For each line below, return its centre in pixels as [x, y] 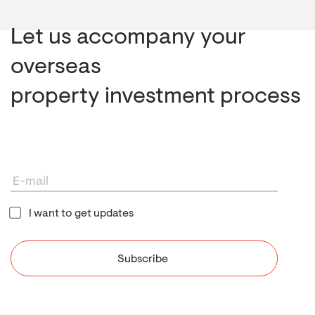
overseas [56, 67]
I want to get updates [81, 213]
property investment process [156, 97]
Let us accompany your [128, 38]
